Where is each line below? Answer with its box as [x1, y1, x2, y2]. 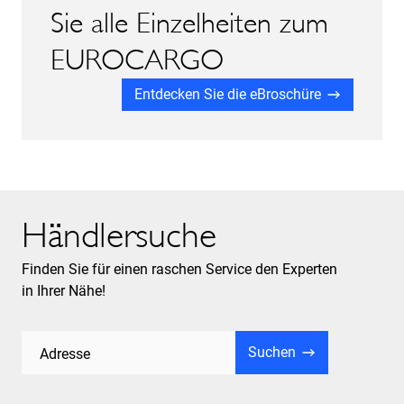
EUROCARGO [50, 42, 224, 77]
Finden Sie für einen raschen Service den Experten [22, 260, 337, 278]
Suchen [248, 343, 296, 361]
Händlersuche [22, 214, 216, 256]
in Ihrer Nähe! [22, 281, 106, 299]
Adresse [40, 344, 90, 363]
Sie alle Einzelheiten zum [50, 5, 328, 40]
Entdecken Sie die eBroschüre [134, 85, 321, 103]
